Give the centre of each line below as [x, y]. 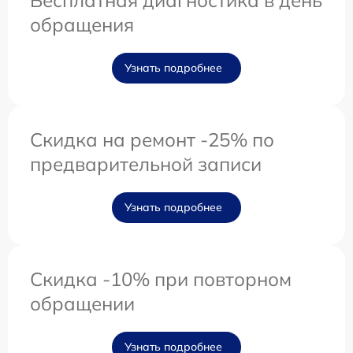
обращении [82, 304]
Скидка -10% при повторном [161, 279]
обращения [82, 25]
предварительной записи [146, 164]
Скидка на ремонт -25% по [152, 140]
